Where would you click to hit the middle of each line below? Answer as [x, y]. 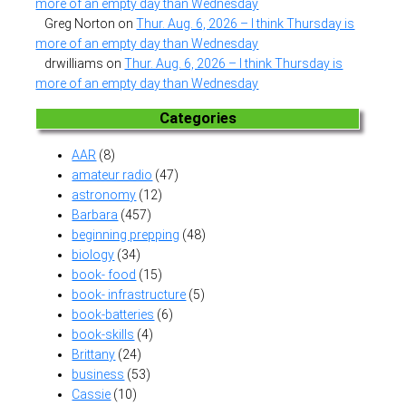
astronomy [104, 194]
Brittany [94, 354]
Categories [198, 119]
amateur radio [112, 174]
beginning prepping [126, 234]
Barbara [95, 214]
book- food [104, 274]
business [98, 374]
